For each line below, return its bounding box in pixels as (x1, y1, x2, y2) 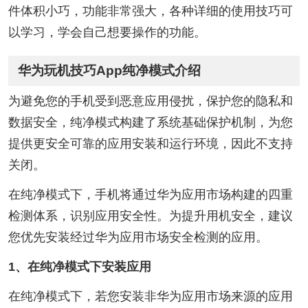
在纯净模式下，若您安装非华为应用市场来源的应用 (8, 289, 293, 304)
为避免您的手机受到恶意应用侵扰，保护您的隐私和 (8, 94, 293, 109)
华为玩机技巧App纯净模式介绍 (18, 63, 201, 78)
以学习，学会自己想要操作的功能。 (8, 25, 206, 39)
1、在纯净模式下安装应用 (8, 260, 151, 274)
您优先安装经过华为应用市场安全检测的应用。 (8, 230, 268, 245)
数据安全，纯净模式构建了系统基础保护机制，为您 (8, 115, 293, 130)
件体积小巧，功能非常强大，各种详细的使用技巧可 (8, 3, 293, 18)
